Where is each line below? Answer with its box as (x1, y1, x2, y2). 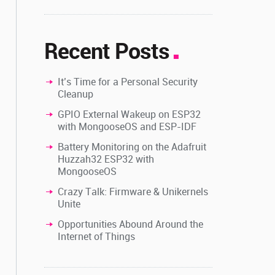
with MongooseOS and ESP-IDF (58, 119, 197, 133)
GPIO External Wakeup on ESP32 (58, 107, 201, 121)
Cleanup (58, 87, 94, 101)
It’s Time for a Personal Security (58, 74, 198, 88)
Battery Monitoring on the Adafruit (58, 139, 207, 153)
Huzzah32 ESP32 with (58, 152, 155, 166)
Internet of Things (58, 229, 136, 243)
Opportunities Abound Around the (58, 217, 204, 231)
